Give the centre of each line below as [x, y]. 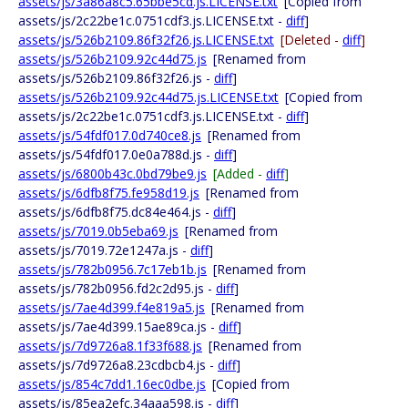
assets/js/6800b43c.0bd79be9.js [112, 173]
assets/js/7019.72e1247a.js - [104, 250]
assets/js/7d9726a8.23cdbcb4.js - [118, 365]
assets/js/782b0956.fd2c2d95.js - [117, 288]
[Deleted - [311, 40]
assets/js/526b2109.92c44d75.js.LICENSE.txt [148, 97]
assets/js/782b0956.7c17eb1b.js [112, 269]
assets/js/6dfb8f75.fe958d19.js [109, 193]
